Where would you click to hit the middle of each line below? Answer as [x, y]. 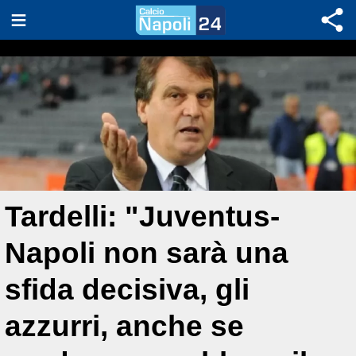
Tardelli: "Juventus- [142, 217]
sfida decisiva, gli [127, 290]
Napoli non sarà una [147, 253]
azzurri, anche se [124, 326]
